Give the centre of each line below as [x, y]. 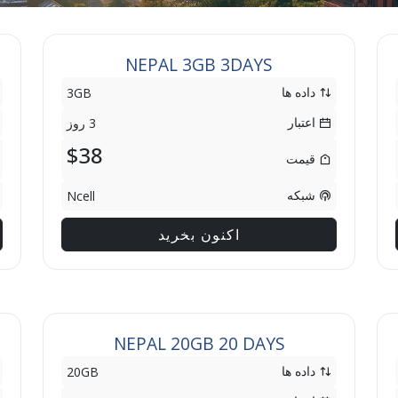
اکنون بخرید [199, 235]
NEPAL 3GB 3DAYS [199, 64]
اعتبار [303, 122]
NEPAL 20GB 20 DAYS [199, 343]
